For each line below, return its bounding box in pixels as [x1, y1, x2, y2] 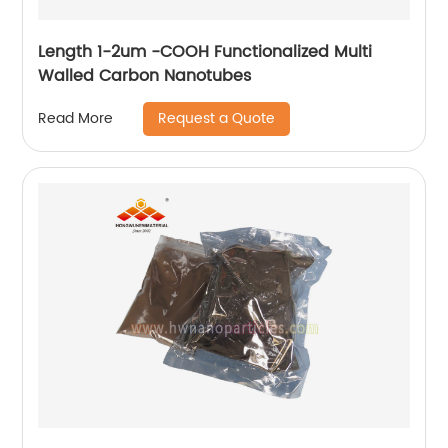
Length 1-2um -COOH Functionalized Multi [38, 38, 373, 65]
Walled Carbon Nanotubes [38, 62, 252, 89]
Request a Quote [158, 106, 276, 130]
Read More [38, 107, 114, 131]
